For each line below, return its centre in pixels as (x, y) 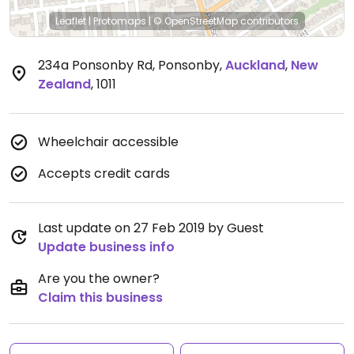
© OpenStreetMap (196, 21)
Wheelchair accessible (108, 142)
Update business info (106, 247)
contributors (268, 21)
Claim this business (100, 298)
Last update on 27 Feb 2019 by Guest (151, 228)
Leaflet (71, 21)
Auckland (255, 65)
